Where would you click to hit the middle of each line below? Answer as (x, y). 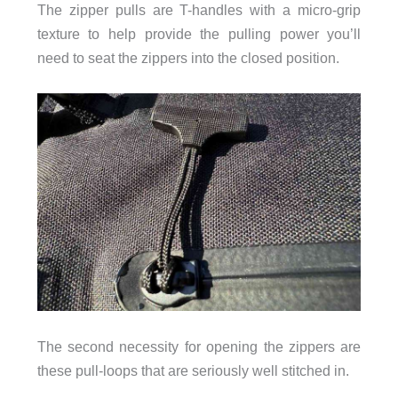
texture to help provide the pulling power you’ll (199, 33)
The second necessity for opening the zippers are (199, 346)
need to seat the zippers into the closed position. (188, 57)
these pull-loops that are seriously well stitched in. (193, 370)
